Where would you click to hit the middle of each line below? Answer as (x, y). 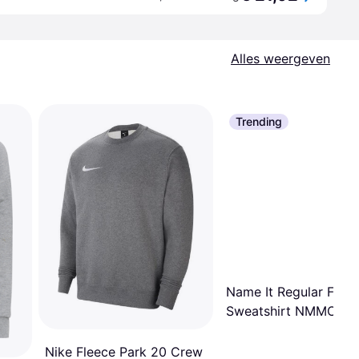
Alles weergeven (280, 58)
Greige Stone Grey (282, 330)
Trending (259, 121)
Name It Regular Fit (284, 291)
